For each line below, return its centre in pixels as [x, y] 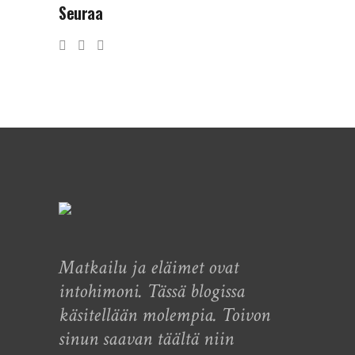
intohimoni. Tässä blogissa [152, 292]
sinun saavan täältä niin [146, 339]
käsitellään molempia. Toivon [164, 315]
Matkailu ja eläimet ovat [149, 268]
